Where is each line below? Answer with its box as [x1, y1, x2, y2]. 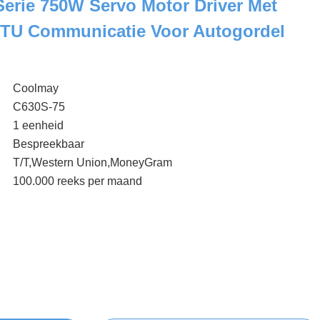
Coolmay [13, 82, 59, 94]
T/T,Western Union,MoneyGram [13, 156, 172, 169]
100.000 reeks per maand [13, 175, 142, 187]
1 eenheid [13, 119, 64, 131]
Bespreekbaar [13, 138, 84, 150]
